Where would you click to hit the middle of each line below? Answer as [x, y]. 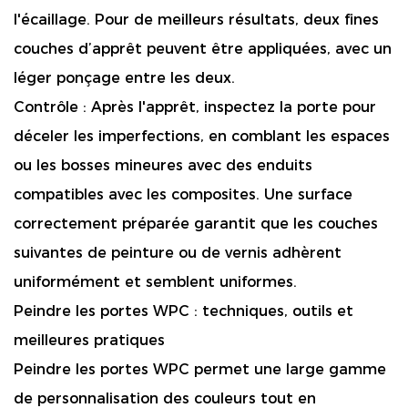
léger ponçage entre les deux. [124, 78]
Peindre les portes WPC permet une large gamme [200, 369]
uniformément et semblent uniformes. [155, 282]
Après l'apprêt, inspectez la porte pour [234, 107]
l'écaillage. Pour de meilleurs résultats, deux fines [196, 20]
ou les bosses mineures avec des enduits [163, 165]
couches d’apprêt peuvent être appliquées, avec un [203, 49]
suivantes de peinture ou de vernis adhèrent [178, 253]
